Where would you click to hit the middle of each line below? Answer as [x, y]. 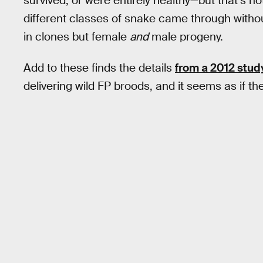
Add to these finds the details [99, 68]
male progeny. [186, 37]
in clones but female [77, 37]
